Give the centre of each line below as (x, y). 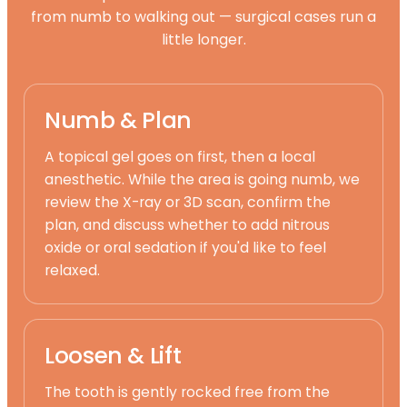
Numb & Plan (118, 120)
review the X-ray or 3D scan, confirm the (188, 202)
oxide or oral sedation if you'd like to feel (185, 247)
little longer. (203, 39)
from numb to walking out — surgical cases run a (203, 16)
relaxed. (72, 270)
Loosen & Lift (113, 355)
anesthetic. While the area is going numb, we (202, 179)
